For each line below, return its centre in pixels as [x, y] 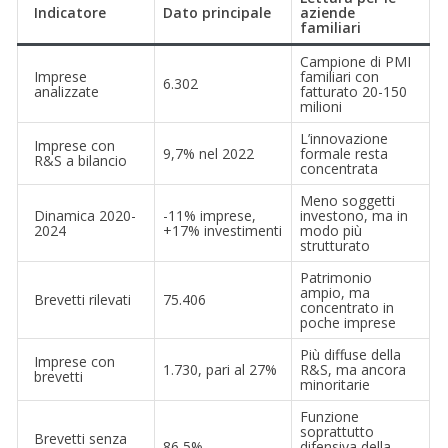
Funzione [330, 416]
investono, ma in [354, 215]
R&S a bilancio [81, 160]
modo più [331, 230]
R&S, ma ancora [353, 369]
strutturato [335, 245]
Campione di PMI [356, 61]
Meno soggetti [348, 200]
